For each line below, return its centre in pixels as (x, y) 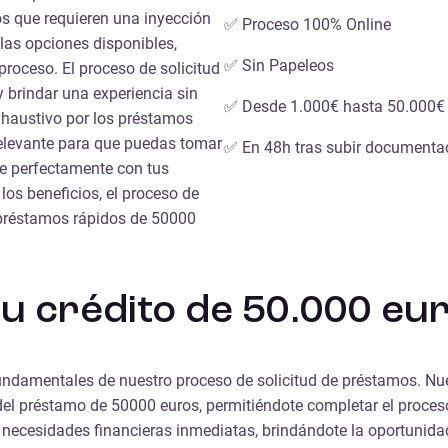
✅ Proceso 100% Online (307, 24)
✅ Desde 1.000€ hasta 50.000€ (334, 106)
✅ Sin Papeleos (279, 65)
